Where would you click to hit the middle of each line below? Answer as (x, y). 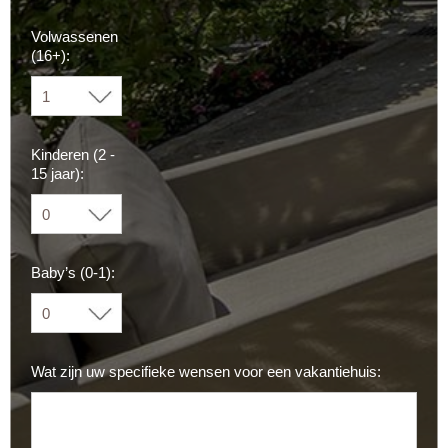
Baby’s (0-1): (73, 273)
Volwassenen (74, 37)
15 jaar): (57, 174)
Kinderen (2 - (73, 155)
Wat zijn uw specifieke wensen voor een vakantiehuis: (206, 372)
